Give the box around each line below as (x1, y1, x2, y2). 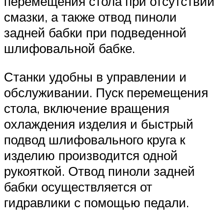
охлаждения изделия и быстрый (4, 115, 193, 132)
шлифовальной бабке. (4, 40, 135, 56)
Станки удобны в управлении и (4, 68, 187, 84)
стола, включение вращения (4, 100, 169, 116)
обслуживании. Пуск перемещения (4, 84, 208, 100)
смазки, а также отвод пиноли (4, 9, 177, 25)
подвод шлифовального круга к (4, 131, 185, 147)
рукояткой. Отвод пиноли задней (4, 163, 195, 179)
